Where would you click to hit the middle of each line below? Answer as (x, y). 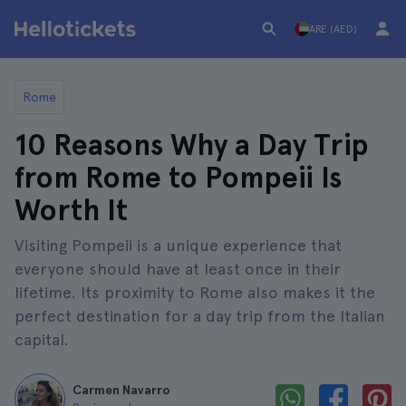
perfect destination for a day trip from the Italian (200, 316)
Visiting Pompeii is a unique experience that (178, 245)
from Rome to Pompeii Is (178, 178)
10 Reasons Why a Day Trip (192, 145)
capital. (42, 339)
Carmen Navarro (121, 390)
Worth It (71, 210)
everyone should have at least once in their (178, 269)
